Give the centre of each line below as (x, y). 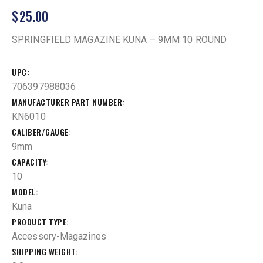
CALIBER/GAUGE (40, 131)
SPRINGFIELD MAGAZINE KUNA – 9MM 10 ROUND (119, 40)
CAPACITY (29, 161)
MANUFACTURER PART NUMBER (67, 102)
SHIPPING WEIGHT (44, 251)
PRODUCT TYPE (39, 221)
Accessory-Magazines (59, 236)
